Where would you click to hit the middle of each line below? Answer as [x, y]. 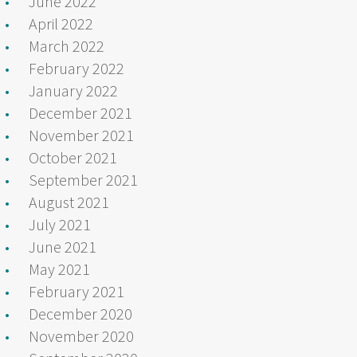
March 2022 [67, 45]
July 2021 [60, 224]
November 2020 [81, 335]
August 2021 [69, 202]
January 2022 [73, 90]
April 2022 [61, 23]
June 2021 [63, 246]
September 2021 [83, 179]
